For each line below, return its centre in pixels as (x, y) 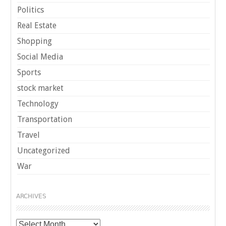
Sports (29, 73)
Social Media (40, 57)
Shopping (35, 41)
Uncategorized (44, 151)
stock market (41, 88)
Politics (31, 10)
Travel (29, 135)
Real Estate (37, 26)
